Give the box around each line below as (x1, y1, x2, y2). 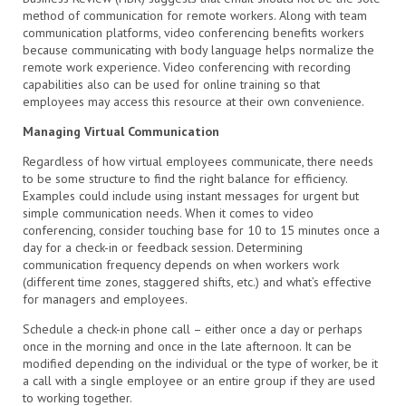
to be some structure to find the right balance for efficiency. (23, 169, 347, 187)
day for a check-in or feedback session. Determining (23, 238, 303, 256)
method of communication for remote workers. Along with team (23, 6, 367, 24)
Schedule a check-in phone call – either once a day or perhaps (23, 320, 362, 337)
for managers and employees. (23, 290, 188, 307)
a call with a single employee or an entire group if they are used (23, 372, 375, 389)
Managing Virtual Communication (23, 122, 219, 140)
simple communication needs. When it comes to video (23, 204, 314, 221)
